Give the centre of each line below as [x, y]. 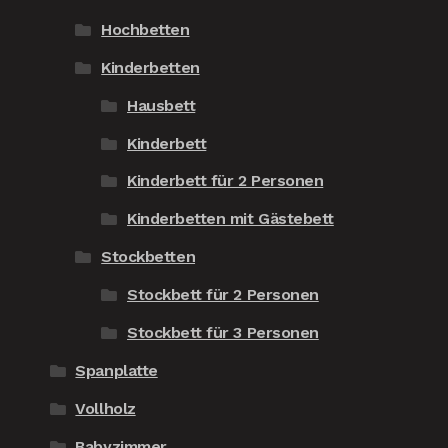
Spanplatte [116, 371]
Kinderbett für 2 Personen [225, 181]
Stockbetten [148, 257]
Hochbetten [145, 29]
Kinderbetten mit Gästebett [230, 219]
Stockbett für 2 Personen [223, 295]
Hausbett [161, 105]
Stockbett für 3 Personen [223, 333]
